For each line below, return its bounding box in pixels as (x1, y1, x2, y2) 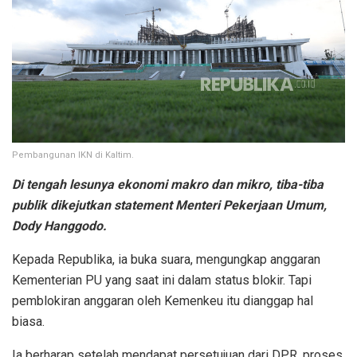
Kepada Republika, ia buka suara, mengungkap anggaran (12, 251, 320, 267)
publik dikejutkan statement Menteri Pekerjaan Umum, (12, 197, 327, 213)
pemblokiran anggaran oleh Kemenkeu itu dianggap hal (12, 292, 313, 308)
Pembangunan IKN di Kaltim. (12, 149, 134, 160)
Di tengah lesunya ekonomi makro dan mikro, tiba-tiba (12, 176, 324, 192)
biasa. (12, 313, 45, 329)
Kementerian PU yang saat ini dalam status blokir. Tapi (12, 272, 312, 288)
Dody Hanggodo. (12, 218, 107, 233)
